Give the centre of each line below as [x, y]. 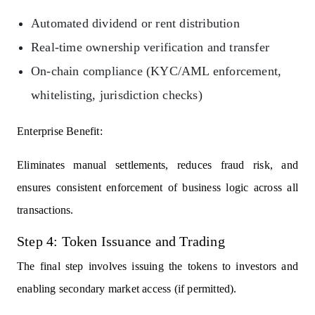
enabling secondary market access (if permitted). [127, 288]
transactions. [45, 210]
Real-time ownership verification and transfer [150, 47]
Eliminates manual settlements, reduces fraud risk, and [157, 165]
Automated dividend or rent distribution [135, 23]
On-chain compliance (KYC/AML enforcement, [156, 71]
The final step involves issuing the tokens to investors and [157, 266]
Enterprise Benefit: [60, 131]
